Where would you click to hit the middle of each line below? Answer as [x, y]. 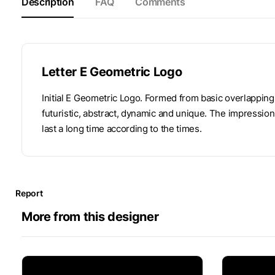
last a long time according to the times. [122, 128]
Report [29, 193]
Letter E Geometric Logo [112, 72]
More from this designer [90, 216]
